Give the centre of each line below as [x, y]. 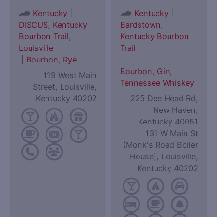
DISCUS [34, 25]
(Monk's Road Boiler [160, 145]
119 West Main [70, 75]
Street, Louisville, [65, 87]
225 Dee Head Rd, [164, 99]
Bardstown [141, 25]
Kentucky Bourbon [155, 37]
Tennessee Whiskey [157, 83]
